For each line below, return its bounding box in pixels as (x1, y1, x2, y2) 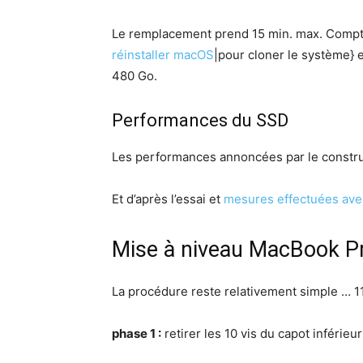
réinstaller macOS (112, 47, 214, 62)
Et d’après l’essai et (112, 191, 224, 207)
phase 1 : (112, 326, 161, 341)
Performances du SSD (112, 110, 288, 130)
